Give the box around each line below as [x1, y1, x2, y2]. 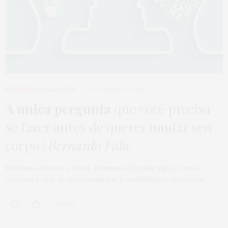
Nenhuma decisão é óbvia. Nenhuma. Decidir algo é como [5, 163, 198, 173]
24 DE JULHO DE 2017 [86, 85, 145, 93]
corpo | [5, 136, 48, 154]
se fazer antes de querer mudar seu [5, 118, 212, 136]
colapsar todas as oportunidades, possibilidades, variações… [5, 174, 209, 184]
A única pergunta [5, 99, 111, 118]
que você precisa [111, 99, 211, 118]
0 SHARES [51, 201, 75, 208]
